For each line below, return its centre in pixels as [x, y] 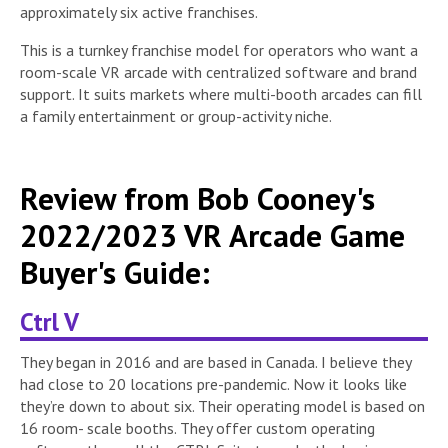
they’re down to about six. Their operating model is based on [222, 405]
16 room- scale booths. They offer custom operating [197, 427]
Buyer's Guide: [115, 272]
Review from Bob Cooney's [197, 198]
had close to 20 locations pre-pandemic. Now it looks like [213, 383]
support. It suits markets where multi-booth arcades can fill [221, 93]
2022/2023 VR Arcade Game [212, 235]
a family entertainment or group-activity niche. [176, 115]
